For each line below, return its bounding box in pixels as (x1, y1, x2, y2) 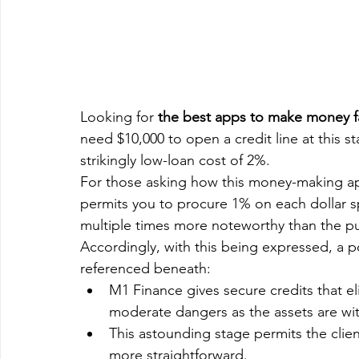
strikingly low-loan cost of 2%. (80, 151, 270, 169)
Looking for (80, 107, 158, 126)
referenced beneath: (80, 259, 211, 277)
